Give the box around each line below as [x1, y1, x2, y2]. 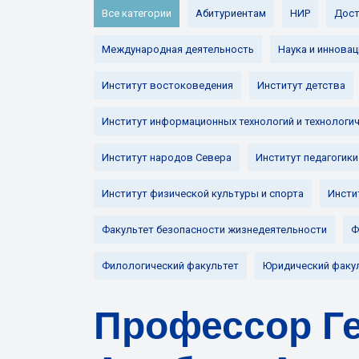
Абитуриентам [196, 7, 266, 19]
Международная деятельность [102, 43, 254, 55]
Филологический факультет [102, 260, 239, 272]
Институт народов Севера [102, 151, 232, 163]
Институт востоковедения [102, 79, 233, 91]
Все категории [102, 7, 171, 19]
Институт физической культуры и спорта [102, 188, 304, 200]
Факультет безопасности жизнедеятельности [102, 224, 327, 236]
